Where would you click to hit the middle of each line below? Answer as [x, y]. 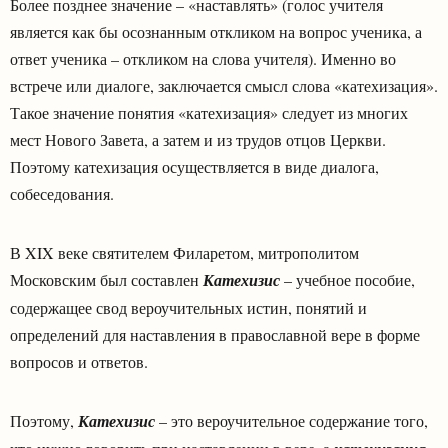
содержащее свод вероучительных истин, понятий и [188, 307]
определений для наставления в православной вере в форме [215, 334]
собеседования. [62, 193]
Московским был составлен [106, 279]
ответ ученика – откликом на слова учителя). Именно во [203, 58]
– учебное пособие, [347, 279]
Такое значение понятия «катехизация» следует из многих [209, 112]
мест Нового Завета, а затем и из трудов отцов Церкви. [198, 139]
